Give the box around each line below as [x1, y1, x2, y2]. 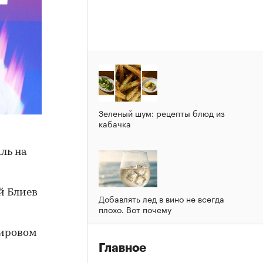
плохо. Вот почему [99, 202, 171, 215]
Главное [99, 241, 146, 254]
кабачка [99, 116, 131, 130]
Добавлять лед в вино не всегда [99, 191, 224, 205]
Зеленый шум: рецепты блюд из [99, 106, 225, 119]
